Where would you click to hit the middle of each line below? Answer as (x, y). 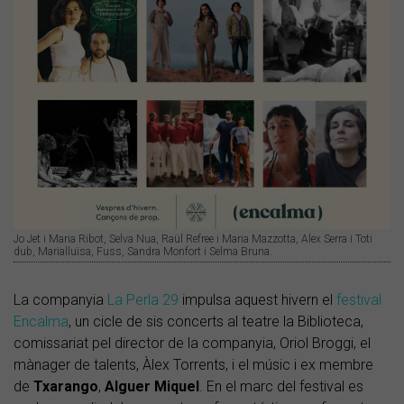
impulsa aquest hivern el (257, 300)
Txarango (66, 387)
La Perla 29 (143, 300)
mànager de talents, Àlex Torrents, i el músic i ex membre (193, 365)
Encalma (41, 322)
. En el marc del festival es (281, 387)
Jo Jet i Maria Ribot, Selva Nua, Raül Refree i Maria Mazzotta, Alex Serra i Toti (193, 239)
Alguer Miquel (150, 387)
